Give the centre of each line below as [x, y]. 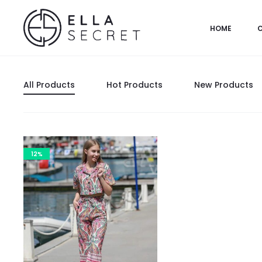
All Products [49, 85]
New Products [224, 85]
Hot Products [135, 85]
